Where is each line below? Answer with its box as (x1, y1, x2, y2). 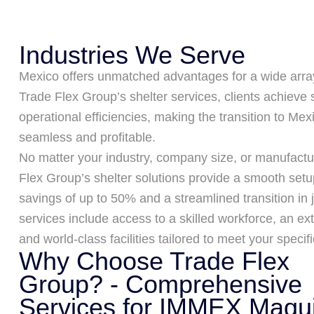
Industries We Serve (19, 41, 245, 69)
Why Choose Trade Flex (19, 247, 289, 275)
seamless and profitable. (19, 130, 156, 144)
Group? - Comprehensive (19, 270, 302, 299)
